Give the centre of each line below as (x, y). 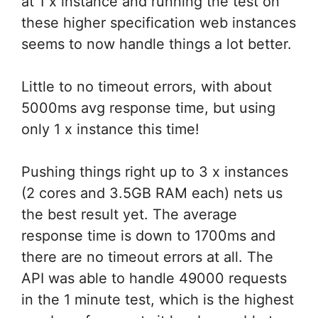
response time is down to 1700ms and (148, 235)
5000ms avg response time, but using (148, 108)
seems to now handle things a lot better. (157, 44)
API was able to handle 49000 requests (154, 278)
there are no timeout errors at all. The (147, 257)
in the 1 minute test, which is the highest (158, 299)
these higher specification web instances (159, 22)
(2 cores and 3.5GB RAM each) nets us (152, 193)
